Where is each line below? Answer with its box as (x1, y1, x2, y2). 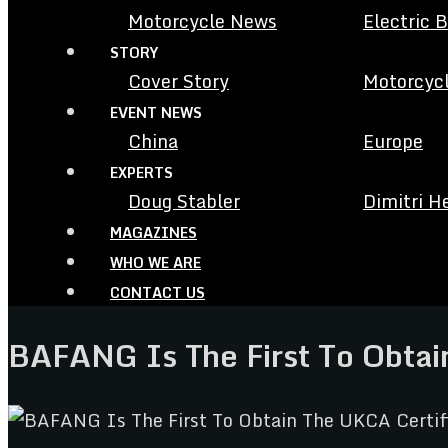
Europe (363, 126, 423, 156)
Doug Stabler (128, 186, 240, 216)
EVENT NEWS (110, 101, 202, 124)
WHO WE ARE (110, 251, 201, 274)
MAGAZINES (110, 221, 197, 244)
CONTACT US (110, 281, 205, 304)
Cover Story (128, 66, 229, 96)
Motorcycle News (128, 6, 277, 36)
